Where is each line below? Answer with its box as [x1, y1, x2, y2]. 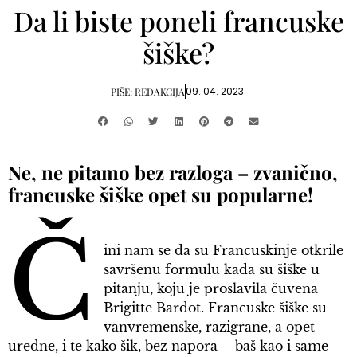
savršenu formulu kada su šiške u [104, 261, 320, 278]
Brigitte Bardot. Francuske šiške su [104, 300, 328, 316]
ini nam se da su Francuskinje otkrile [104, 242, 344, 259]
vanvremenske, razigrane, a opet [104, 319, 316, 335]
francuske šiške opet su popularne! [8, 182, 313, 208]
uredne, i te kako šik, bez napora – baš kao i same [8, 338, 328, 355]
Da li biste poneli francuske [13, 2, 344, 40]
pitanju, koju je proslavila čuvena [104, 280, 319, 297]
